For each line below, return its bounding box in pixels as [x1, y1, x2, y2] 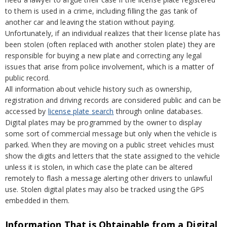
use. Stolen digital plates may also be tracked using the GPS [5, 184, 205, 194]
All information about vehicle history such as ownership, [5, 84, 192, 94]
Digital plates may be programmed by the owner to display [5, 118, 202, 127]
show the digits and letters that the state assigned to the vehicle [5, 151, 220, 161]
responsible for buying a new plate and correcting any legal [5, 51, 202, 60]
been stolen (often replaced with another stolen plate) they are [5, 40, 215, 49]
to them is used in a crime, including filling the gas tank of [5, 6, 198, 16]
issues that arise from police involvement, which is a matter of [5, 62, 214, 71]
